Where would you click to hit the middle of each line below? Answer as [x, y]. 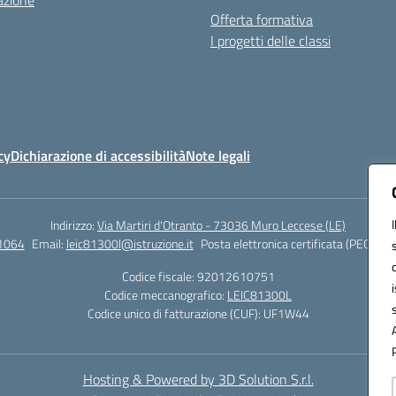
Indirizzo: [74, 225]
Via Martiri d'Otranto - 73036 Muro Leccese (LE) [221, 225]
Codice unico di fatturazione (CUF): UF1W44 [198, 313]
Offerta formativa [262, 19]
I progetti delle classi [270, 41]
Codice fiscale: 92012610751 [198, 276]
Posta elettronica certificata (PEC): [289, 244]
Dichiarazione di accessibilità [98, 156]
